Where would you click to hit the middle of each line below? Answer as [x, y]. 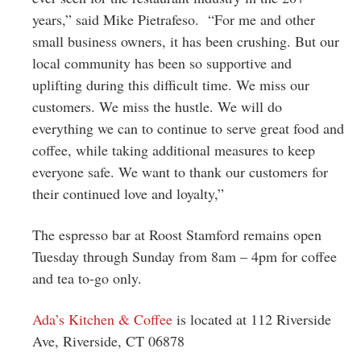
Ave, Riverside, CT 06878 [108, 340]
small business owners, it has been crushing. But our [186, 41]
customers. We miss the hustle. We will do [157, 106]
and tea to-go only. [87, 278]
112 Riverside [291, 319]
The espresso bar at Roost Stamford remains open [177, 234]
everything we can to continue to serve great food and [188, 128]
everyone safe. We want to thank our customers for [180, 171]
